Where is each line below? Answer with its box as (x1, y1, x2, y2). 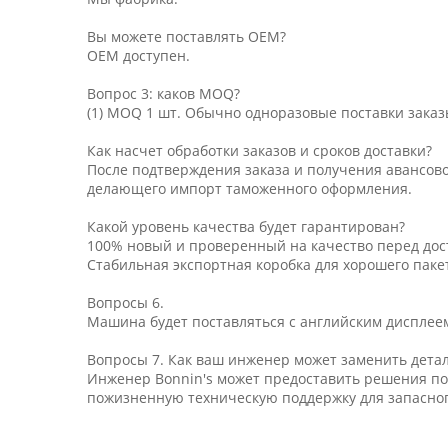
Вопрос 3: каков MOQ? (87, 84, 240, 104)
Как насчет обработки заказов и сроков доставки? (87, 141, 432, 161)
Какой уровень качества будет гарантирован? (87, 217, 405, 237)
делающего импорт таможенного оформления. (87, 179, 412, 199)
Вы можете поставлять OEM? (87, 27, 286, 47)
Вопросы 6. (87, 293, 164, 313)
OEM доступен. (87, 46, 190, 66)
